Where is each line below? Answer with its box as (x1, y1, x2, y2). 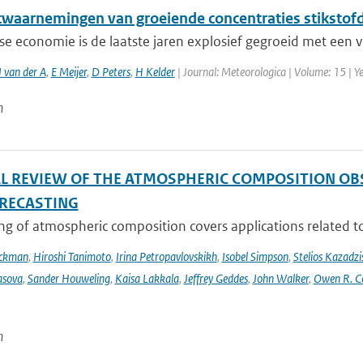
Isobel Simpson (221, 249, 288, 264)
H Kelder (135, 64, 175, 79)
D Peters (91, 64, 130, 79)
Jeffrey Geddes (183, 271, 248, 286)
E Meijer (50, 64, 87, 79)
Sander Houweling (27, 271, 110, 286)
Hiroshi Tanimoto (32, 249, 111, 264)
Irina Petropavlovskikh (115, 249, 217, 264)
